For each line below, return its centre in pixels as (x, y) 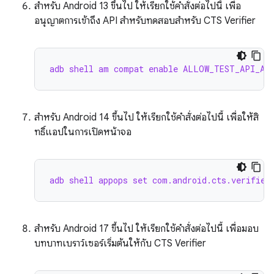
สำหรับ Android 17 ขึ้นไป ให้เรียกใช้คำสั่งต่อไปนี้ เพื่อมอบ (146, 229)
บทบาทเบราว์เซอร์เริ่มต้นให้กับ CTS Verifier (120, 243)
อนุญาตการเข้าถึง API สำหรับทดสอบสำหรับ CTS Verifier (145, 21)
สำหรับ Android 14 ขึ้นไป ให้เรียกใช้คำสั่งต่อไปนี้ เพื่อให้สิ (146, 117)
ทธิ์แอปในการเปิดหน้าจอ (83, 132)
